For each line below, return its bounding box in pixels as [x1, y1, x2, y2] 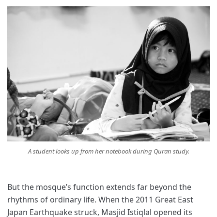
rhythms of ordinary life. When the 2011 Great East [7, 194, 193, 205]
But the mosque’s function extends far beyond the [7, 182, 191, 193]
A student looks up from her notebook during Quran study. [28, 147, 189, 156]
